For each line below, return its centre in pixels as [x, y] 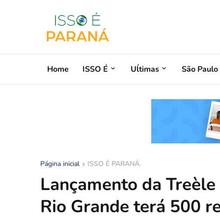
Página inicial [60, 164]
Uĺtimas [145, 69]
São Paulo [200, 69]
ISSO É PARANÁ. [114, 164]
